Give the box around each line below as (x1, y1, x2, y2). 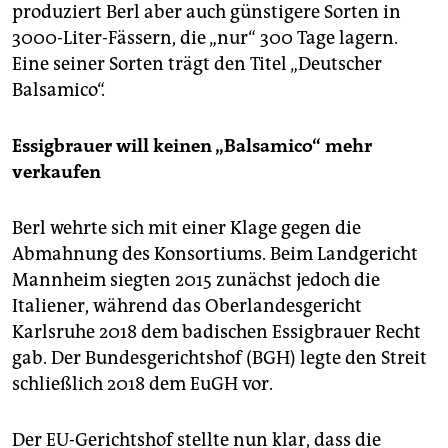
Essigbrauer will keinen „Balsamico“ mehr (12, 135, 372, 158)
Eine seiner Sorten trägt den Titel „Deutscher (12, 53, 382, 76)
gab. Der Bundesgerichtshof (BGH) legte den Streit (12, 347, 427, 370)
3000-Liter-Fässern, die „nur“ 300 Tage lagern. (12, 27, 398, 50)
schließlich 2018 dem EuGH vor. (12, 373, 273, 396)
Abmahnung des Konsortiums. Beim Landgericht (12, 243, 418, 266)
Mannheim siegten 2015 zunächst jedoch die (12, 269, 380, 292)
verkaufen (12, 161, 101, 184)
